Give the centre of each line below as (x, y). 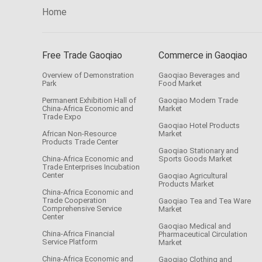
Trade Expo (62, 117)
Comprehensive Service (82, 208)
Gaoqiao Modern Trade (199, 100)
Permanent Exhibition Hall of (89, 100)
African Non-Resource (79, 134)
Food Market (180, 83)
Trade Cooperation (74, 200)
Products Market (187, 184)
